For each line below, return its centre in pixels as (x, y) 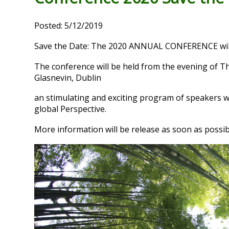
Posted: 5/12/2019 (69, 25)
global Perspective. (72, 109)
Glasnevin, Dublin (68, 77)
